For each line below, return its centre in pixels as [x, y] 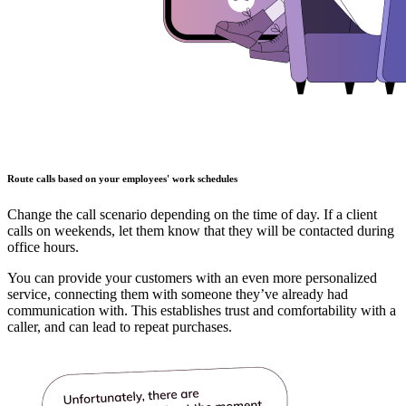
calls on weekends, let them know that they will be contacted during [201, 230]
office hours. [43, 246]
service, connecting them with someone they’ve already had [178, 294]
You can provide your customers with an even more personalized [192, 277]
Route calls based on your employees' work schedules [122, 178]
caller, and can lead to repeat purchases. [120, 326]
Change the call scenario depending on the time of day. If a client [192, 214]
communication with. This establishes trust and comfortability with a [202, 310]
